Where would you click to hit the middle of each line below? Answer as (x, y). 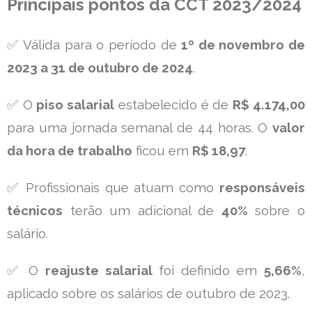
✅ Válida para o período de (94, 45)
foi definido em (208, 270)
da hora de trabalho (70, 150)
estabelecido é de (174, 104)
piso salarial (76, 104)
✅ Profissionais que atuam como (113, 187)
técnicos (35, 210)
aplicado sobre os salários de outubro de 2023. (148, 293)
